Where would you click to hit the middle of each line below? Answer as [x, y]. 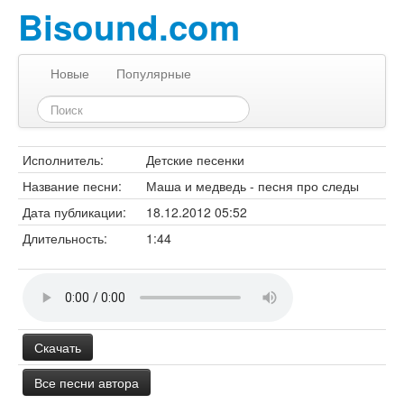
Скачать [58, 347]
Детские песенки [195, 160]
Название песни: [72, 186]
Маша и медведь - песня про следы [252, 186]
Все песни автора [87, 382]
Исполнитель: [63, 160]
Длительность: [65, 238]
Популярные [154, 73]
